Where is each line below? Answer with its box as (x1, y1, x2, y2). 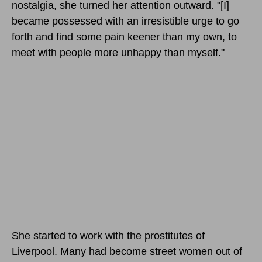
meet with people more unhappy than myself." (12, 46, 225, 58)
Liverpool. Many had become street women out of (12, 245, 242, 257)
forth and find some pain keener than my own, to (12, 30, 237, 43)
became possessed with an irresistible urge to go (12, 15, 239, 27)
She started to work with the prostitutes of (12, 229, 205, 242)
